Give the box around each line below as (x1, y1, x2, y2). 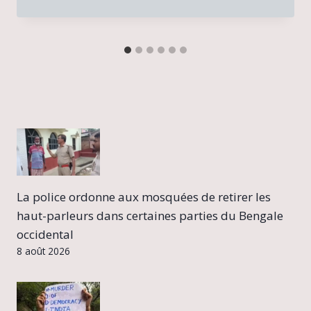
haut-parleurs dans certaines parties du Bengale (17, 208, 283, 224)
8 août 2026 (17, 244, 70, 258)
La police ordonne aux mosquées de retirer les (17, 189, 271, 205)
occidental (17, 226, 74, 243)
